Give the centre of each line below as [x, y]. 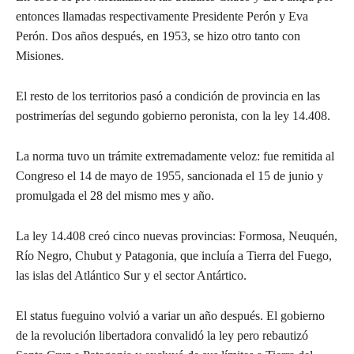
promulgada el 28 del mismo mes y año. [115, 195]
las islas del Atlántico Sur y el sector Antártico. [131, 275]
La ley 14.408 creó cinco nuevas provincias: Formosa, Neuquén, [177, 235]
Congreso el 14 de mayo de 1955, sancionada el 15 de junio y [169, 175]
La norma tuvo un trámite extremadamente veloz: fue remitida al [175, 156]
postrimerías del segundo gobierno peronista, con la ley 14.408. [173, 115]
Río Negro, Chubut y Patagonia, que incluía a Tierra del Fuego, [174, 255]
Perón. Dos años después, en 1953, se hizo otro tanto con [158, 36]
